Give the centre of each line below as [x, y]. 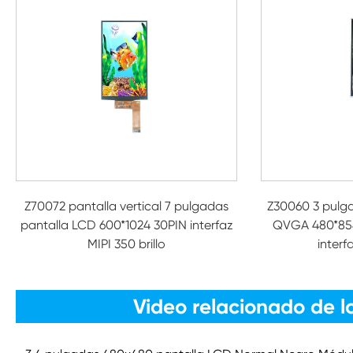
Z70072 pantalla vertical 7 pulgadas [127, 206]
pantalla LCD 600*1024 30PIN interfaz [126, 225]
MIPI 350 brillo [127, 244]
